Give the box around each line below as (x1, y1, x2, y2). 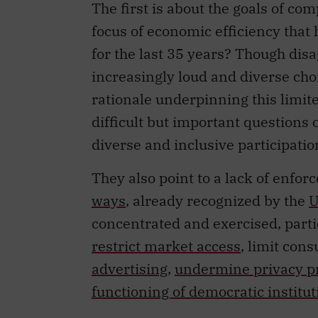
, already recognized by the (126, 190, 309, 210)
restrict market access (92, 236, 241, 256)
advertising (92, 258, 168, 278)
